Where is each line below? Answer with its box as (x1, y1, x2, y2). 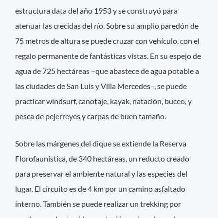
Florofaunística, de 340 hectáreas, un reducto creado (15, 153, 190, 163)
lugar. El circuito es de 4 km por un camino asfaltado (15, 183, 186, 193)
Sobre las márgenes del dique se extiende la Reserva (15, 138, 187, 148)
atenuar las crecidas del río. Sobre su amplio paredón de (15, 21, 199, 31)
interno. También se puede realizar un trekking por (15, 199, 182, 208)
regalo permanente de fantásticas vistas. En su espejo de (15, 51, 201, 61)
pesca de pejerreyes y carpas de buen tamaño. (15, 111, 166, 121)
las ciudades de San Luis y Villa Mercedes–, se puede (15, 81, 187, 91)
